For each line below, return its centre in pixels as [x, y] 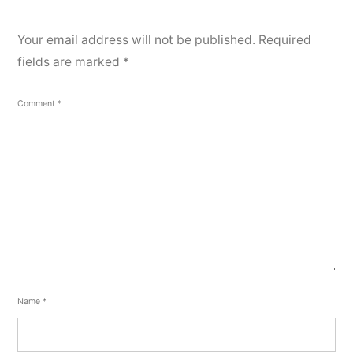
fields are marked [70, 61]
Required [285, 39]
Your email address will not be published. [136, 39]
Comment [37, 103]
